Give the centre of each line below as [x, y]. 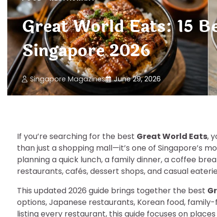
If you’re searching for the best [77, 136]
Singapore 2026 [86, 51]
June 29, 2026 [137, 79]
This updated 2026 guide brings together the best [112, 191]
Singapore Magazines [68, 79]
